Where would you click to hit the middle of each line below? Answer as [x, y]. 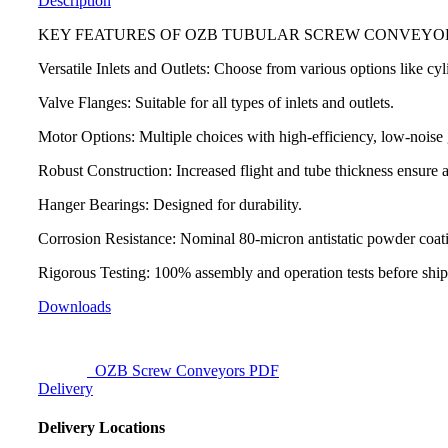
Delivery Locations [101, 428]
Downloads [74, 307]
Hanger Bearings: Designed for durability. [170, 205]
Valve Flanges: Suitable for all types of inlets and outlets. [216, 103]
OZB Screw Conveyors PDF [183, 371]
